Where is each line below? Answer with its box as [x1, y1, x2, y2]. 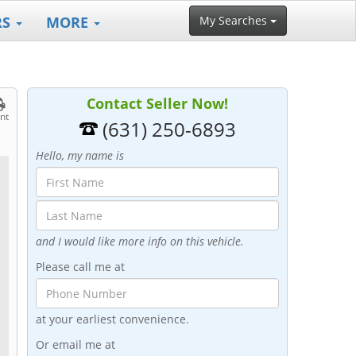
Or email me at [35, 337, 115, 352]
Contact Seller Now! [86, 94, 228, 113]
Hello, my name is [35, 148, 124, 163]
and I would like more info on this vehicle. [35, 234, 244, 249]
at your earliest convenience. [35, 311, 189, 327]
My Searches [199, 13, 270, 28]
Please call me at [35, 259, 125, 274]
